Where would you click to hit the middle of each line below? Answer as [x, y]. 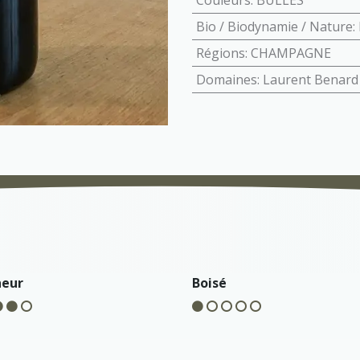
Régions [220, 53]
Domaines [226, 80]
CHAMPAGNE [290, 53]
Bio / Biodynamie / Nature [274, 27]
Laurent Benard [310, 80]
